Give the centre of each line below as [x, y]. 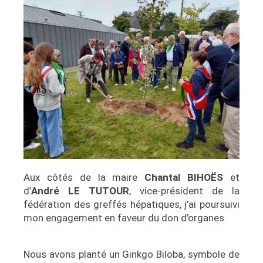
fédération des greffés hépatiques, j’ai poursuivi [131, 204]
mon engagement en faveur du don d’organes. [125, 218]
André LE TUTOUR [80, 190]
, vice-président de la [184, 190]
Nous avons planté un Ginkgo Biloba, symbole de [131, 254]
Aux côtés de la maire [84, 177]
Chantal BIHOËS [184, 177]
